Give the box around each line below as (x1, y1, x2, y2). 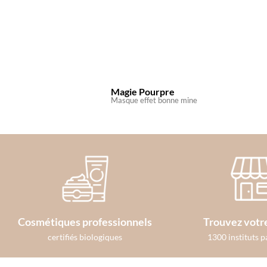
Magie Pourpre (110, 85, 175, 97)
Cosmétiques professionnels (18, 215, 152, 228)
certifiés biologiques (48, 231, 122, 242)
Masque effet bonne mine (110, 95, 197, 105)
